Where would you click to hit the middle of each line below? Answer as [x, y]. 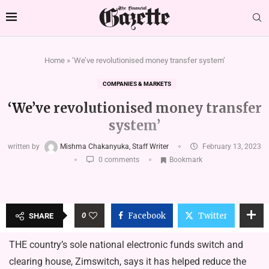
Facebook [147, 216]
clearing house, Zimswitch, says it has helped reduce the [128, 261]
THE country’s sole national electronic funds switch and [126, 244]
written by [25, 147]
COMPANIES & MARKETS [137, 83]
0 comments [118, 159]
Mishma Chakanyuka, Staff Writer [115, 147]
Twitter [213, 216]
